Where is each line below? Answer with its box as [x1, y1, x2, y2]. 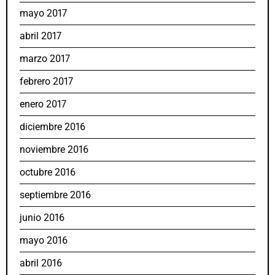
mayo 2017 [20, 7, 67, 19]
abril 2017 [20, 29, 61, 42]
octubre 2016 [20, 166, 76, 178]
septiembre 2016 [20, 188, 91, 201]
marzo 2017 [20, 52, 70, 64]
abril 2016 [20, 257, 62, 269]
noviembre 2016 [20, 143, 88, 155]
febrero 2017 [20, 75, 73, 87]
